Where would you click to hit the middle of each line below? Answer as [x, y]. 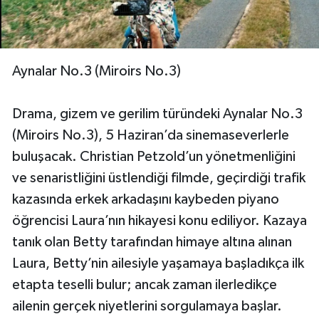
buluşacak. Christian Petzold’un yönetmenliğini [154, 156]
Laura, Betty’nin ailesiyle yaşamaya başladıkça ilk [158, 263]
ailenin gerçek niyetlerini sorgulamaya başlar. [147, 306]
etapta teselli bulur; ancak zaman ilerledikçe [145, 284]
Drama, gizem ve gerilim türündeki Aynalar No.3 [157, 114]
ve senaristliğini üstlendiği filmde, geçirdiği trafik [159, 178]
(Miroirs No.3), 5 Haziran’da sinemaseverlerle [151, 135]
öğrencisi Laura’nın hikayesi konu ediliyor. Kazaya [159, 220]
